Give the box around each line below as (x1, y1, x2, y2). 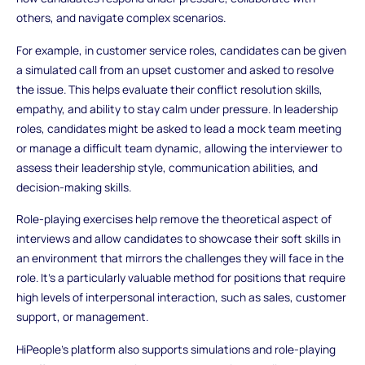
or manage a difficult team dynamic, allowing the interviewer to (15, 139, 342, 156)
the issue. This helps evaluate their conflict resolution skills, (15, 81, 323, 97)
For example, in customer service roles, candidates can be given (15, 42, 346, 58)
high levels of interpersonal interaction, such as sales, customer (15, 289, 346, 306)
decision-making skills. (15, 178, 131, 195)
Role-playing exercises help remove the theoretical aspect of (15, 211, 332, 227)
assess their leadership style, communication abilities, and (15, 159, 318, 175)
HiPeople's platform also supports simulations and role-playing (15, 341, 336, 358)
